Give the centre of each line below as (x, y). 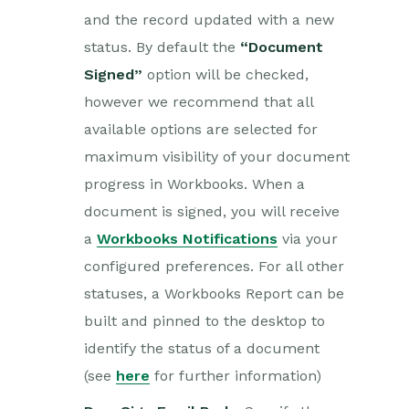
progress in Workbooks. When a (194, 184)
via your (308, 239)
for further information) (236, 376)
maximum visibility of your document (217, 157)
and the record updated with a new (209, 20)
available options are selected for (201, 129)
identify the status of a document (202, 348)
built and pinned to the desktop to (204, 321)
